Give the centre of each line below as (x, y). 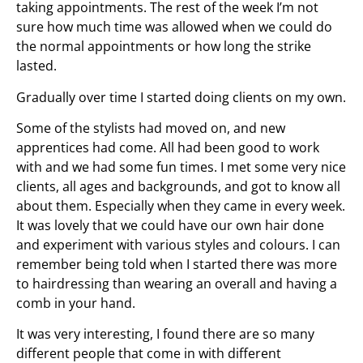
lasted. (36, 66)
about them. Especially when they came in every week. (181, 205)
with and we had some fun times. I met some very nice (181, 167)
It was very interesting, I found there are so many (165, 334)
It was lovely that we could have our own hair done (170, 225)
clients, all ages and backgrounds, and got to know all (178, 186)
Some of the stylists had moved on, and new (151, 128)
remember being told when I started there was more (177, 264)
